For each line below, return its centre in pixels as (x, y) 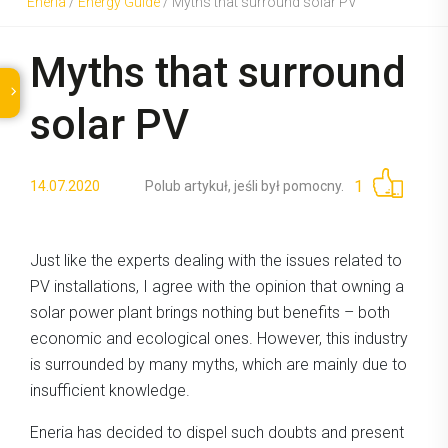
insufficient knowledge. (110, 390)
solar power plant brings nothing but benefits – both (210, 312)
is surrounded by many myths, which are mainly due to (218, 364)
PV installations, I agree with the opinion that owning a (217, 286)
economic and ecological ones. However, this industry (219, 338)
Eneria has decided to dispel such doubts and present (217, 432)
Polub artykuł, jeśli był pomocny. (244, 186)
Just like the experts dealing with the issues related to (216, 260)
